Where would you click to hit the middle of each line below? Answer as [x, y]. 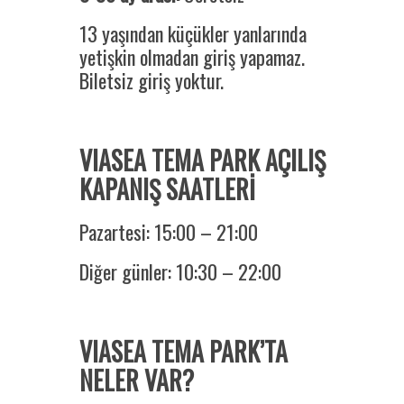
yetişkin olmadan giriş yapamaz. [192, 57]
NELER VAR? [136, 381]
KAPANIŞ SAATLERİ [170, 189]
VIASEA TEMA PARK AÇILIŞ [202, 161]
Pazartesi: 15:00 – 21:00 [168, 232]
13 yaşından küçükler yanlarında [193, 34]
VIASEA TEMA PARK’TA [183, 352]
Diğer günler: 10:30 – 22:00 [180, 272]
